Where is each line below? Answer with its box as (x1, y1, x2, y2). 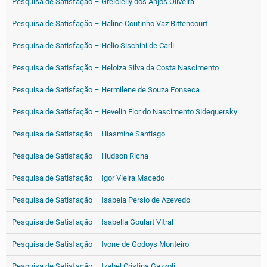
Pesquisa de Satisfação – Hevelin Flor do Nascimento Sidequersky (12, 107, 237, 116)
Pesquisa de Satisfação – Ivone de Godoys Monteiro (12, 240, 189, 249)
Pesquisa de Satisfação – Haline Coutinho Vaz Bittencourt (12, 19, 207, 28)
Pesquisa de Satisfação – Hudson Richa (12, 151, 148, 160)
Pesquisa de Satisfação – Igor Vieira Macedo (12, 173, 164, 182)
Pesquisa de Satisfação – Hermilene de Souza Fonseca (12, 85, 200, 94)
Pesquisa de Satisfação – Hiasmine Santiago (12, 129, 165, 138)
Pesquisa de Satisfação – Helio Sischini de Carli (12, 41, 174, 50)
